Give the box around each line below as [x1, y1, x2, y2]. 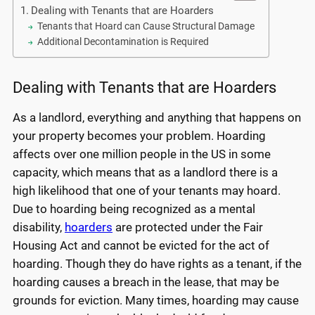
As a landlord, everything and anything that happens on [13, 110, 301, 125]
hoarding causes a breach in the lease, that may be [13, 275, 279, 290]
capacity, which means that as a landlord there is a [13, 165, 278, 180]
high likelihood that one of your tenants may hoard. [13, 184, 281, 198]
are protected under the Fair [112, 220, 263, 235]
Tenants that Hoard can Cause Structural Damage [37, 20, 255, 32]
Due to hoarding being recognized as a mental [13, 202, 255, 217]
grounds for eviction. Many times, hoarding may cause [13, 293, 299, 308]
